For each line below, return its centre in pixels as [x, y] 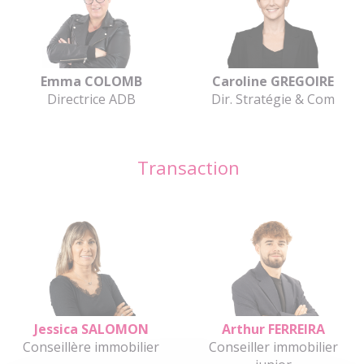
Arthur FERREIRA [273, 329]
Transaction [188, 167]
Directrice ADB [91, 99]
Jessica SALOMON [91, 329]
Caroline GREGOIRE [273, 81]
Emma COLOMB [91, 81]
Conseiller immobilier [273, 347]
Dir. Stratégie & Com [273, 99]
